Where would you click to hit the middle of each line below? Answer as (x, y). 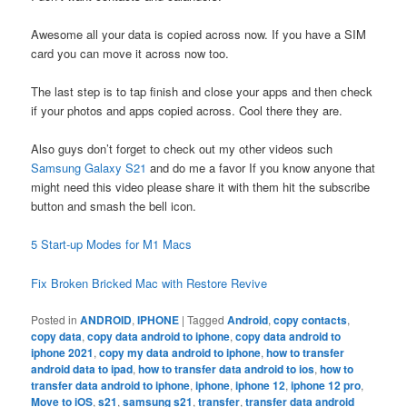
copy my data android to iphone (180, 352)
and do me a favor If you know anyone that (261, 168)
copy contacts (311, 319)
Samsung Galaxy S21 (89, 168)
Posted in (55, 319)
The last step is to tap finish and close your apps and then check (202, 92)
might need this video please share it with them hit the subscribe (201, 187)
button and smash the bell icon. (114, 206)
